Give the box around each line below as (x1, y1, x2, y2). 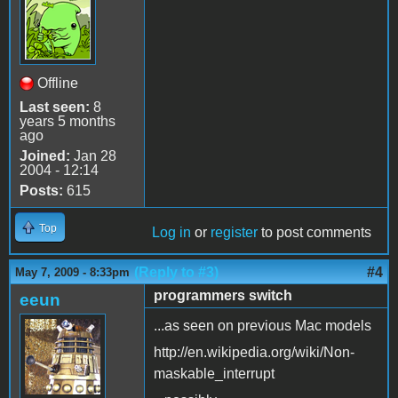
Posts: (20, 182, 63, 198)
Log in (152, 224, 191, 240)
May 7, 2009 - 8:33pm (15, 265, 130, 279)
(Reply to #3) (134, 264, 219, 280)
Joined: (20, 147, 70, 163)
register (211, 224, 258, 240)
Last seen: (20, 99, 90, 115)
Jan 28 (70, 147, 116, 163)
